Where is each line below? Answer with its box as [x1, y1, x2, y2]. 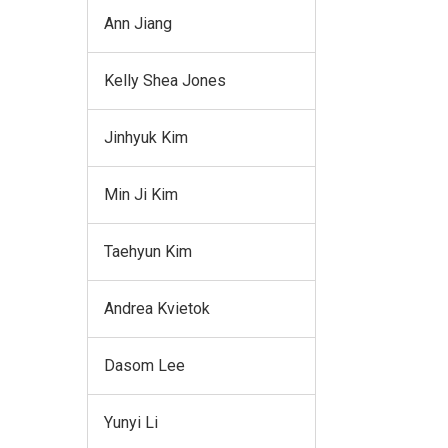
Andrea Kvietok [104, 298, 210, 318]
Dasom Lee [104, 355, 185, 375]
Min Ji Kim [104, 184, 178, 204]
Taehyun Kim [104, 241, 192, 261]
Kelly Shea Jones [104, 70, 226, 90]
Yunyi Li [104, 412, 158, 432]
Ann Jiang [104, 13, 172, 33]
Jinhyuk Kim [104, 127, 188, 147]
